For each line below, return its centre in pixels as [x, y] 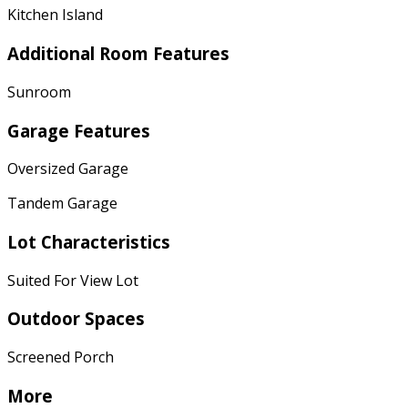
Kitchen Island [55, 15]
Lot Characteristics [89, 241]
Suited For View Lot [73, 280]
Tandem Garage [62, 204]
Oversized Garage [68, 169]
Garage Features [79, 130]
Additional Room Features [118, 54]
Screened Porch [61, 357]
